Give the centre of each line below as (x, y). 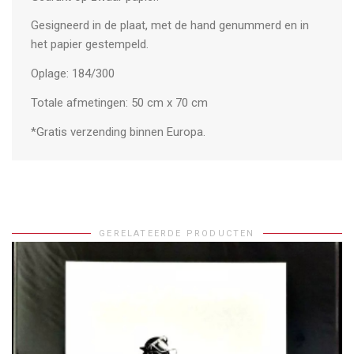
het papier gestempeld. (90, 45)
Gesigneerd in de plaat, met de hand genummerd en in (170, 26)
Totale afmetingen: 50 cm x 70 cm (120, 102)
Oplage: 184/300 (73, 74)
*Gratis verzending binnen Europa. (119, 132)
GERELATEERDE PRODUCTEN (177, 234)
